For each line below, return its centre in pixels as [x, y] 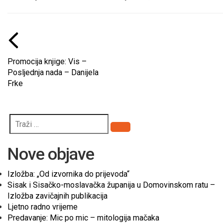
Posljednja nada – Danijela [53, 73]
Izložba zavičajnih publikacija [57, 196]
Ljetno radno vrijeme [43, 207]
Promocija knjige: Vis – [47, 62]
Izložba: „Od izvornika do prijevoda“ [68, 174]
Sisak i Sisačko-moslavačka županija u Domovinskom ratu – [111, 185]
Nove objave [51, 154]
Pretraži [134, 131]
